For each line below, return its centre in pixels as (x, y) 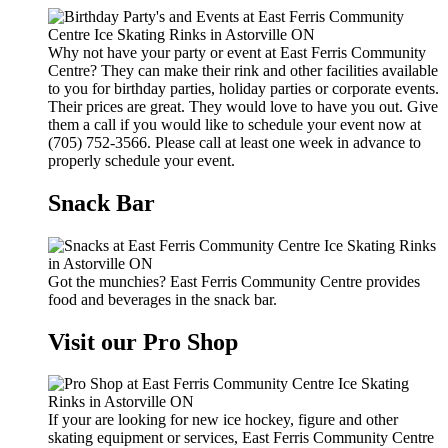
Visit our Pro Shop (143, 341)
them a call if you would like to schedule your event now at (234, 124)
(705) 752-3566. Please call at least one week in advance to (234, 142)
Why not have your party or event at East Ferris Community (237, 52)
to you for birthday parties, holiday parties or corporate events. (243, 88)
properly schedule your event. (141, 160)
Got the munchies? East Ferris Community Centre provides (234, 281)
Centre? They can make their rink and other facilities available (243, 70)
